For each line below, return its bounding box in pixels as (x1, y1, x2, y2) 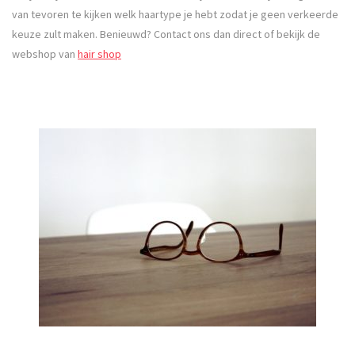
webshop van (12, 46, 78, 61)
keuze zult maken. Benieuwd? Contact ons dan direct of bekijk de (12, 26, 320, 41)
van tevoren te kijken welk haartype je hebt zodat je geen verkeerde (12, 6, 338, 21)
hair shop (78, 46, 121, 61)
